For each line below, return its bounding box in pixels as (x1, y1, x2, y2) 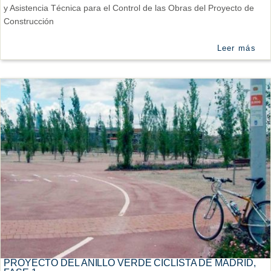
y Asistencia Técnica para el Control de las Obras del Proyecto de (4, 2, 254, 13)
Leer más (217, 43, 256, 53)
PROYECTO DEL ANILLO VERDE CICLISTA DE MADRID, (4, 258, 256, 269)
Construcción (4, 16, 54, 26)
